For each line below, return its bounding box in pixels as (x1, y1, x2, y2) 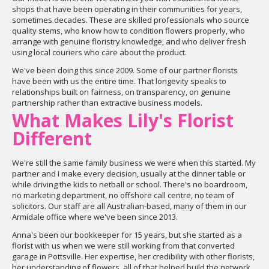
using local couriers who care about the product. (12, 47, 187, 58)
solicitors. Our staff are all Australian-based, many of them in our (12, 201, 247, 211)
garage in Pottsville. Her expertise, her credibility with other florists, (12, 251, 255, 262)
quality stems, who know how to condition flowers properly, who (12, 25, 245, 36)
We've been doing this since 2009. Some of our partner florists (12, 65, 238, 76)
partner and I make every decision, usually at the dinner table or (12, 168, 246, 179)
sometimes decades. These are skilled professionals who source (12, 14, 249, 25)
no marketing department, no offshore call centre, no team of (12, 190, 234, 201)
